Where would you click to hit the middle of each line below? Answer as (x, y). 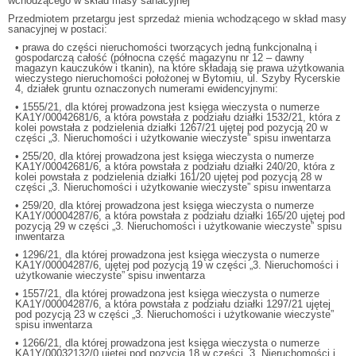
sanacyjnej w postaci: (61, 29)
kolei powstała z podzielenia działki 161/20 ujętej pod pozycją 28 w (169, 176)
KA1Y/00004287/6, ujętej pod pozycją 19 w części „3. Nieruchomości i (177, 265)
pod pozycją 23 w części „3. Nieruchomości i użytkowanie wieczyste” (175, 314)
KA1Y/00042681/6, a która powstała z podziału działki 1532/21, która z (178, 117)
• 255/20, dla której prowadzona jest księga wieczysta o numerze (165, 156)
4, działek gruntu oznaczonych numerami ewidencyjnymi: (147, 88)
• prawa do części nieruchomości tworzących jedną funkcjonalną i (166, 47)
